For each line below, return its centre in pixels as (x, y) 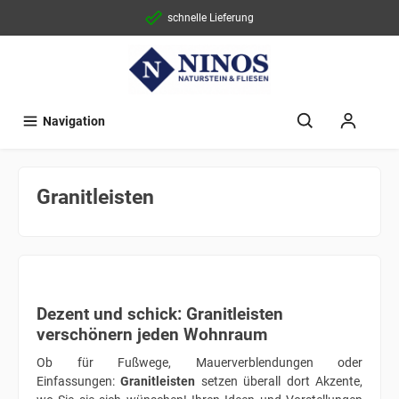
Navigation (74, 122)
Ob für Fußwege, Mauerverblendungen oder (199, 362)
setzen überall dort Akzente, (279, 381)
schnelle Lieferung (211, 18)
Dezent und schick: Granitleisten (160, 313)
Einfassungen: (79, 381)
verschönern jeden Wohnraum (152, 334)
